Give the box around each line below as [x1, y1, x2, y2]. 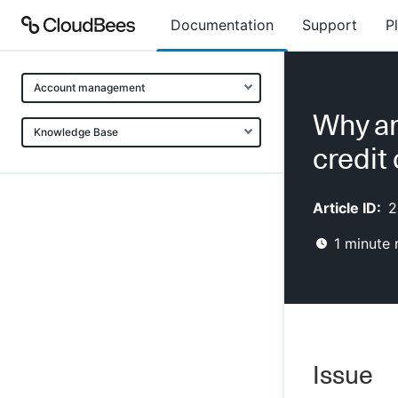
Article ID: [313, 199, 381, 217]
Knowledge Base [34, 125, 118, 139]
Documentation [171, 16, 274, 34]
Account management [34, 81, 145, 94]
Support [302, 16, 357, 34]
